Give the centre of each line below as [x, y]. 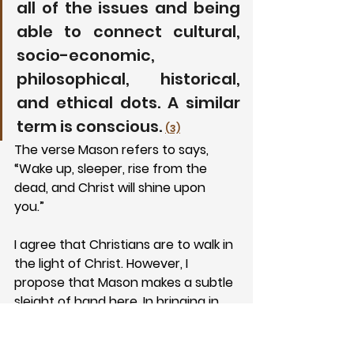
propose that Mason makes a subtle [125, 282]
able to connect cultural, [128, 31]
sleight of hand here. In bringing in [118, 301]
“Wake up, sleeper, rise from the [112, 168]
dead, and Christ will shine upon [111, 187]
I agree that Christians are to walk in [125, 244]
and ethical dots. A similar [128, 102]
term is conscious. [91, 126]
